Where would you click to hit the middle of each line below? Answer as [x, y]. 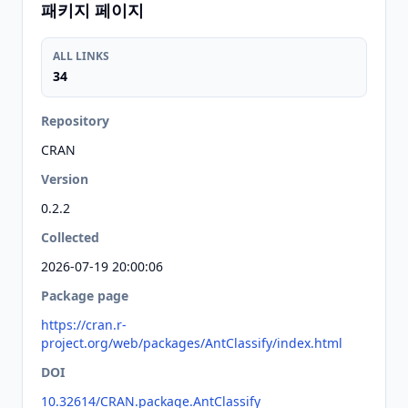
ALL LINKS [81, 56]
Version [65, 179]
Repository [75, 121]
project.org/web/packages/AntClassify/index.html [192, 343]
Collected [70, 237]
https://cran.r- [84, 325]
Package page [85, 296]
